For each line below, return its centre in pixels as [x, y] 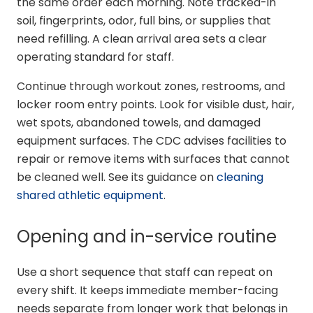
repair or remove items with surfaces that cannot [153, 159]
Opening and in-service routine [147, 236]
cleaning [240, 177]
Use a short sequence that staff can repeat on [145, 272]
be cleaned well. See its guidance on [117, 177]
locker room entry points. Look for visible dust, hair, [155, 104]
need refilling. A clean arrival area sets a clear [142, 38]
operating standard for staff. [95, 57]
